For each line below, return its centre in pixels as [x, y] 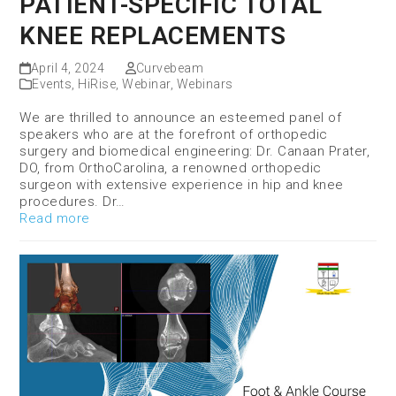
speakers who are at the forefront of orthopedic [174, 135]
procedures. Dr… [72, 202]
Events [52, 84]
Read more [55, 219]
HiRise [97, 84]
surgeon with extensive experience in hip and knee [182, 185]
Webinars [205, 84]
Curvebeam [170, 69]
